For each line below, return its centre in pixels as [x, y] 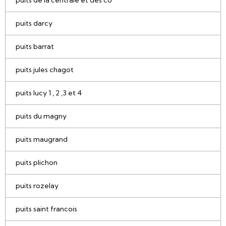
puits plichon [37, 163]
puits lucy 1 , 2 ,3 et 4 [49, 93]
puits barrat [35, 47]
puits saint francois [46, 209]
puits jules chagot [45, 70]
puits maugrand [42, 139]
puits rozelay [37, 186]
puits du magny [41, 116]
